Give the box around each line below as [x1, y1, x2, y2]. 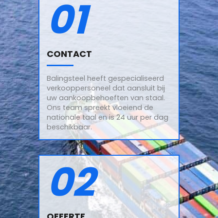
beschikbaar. [47, 122, 92, 132]
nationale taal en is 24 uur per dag [47, 112, 168, 123]
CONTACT [47, 48, 92, 60]
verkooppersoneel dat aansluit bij [47, 83, 165, 93]
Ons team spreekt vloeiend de [47, 103, 153, 113]
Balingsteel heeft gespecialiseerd [47, 73, 164, 84]
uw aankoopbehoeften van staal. [47, 93, 165, 103]
